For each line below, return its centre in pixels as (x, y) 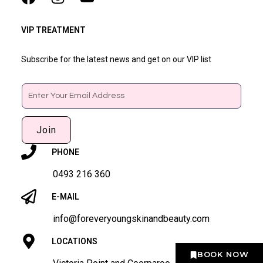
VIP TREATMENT (53, 30)
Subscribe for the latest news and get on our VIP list (116, 59)
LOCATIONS (75, 241)
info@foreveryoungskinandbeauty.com (131, 218)
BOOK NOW (223, 254)
